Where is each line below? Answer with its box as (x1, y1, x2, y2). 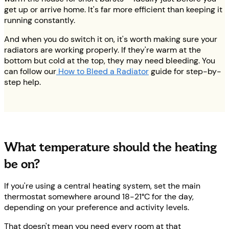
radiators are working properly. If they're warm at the (4, 44, 201, 55)
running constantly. (4, 14, 75, 26)
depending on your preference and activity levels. (4, 201, 189, 213)
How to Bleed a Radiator (56, 65, 149, 77)
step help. (4, 76, 41, 87)
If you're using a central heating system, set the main (4, 180, 200, 191)
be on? (4, 155, 40, 172)
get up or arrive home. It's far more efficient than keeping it (4, 4, 222, 15)
